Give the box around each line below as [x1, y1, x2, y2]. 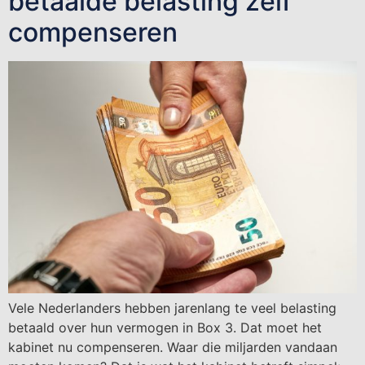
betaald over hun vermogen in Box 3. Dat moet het [8, 319, 322, 336]
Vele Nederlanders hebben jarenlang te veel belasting [8, 300, 336, 317]
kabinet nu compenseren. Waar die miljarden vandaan [8, 339, 337, 356]
